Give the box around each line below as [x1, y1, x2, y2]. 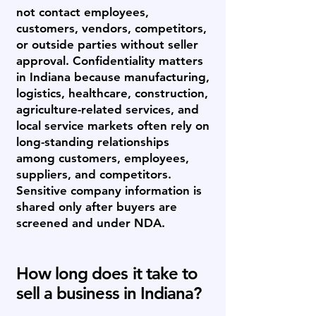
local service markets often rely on [16, 119, 209, 133]
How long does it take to [16, 263, 197, 284]
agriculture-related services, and [16, 102, 199, 116]
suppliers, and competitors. [16, 167, 171, 181]
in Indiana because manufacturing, [16, 70, 209, 84]
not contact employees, [16, 5, 149, 19]
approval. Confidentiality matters [16, 54, 203, 68]
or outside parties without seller [16, 37, 198, 51]
